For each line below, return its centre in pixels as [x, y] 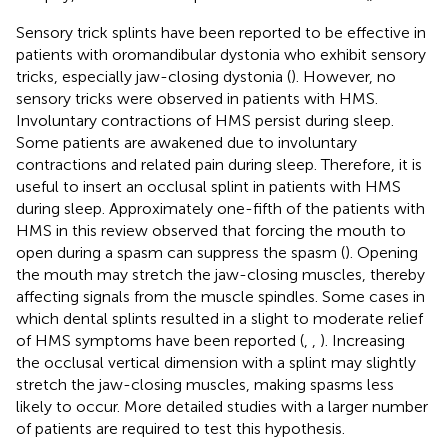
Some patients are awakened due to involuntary [186, 142]
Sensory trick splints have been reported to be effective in [221, 32]
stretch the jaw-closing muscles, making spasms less [205, 384]
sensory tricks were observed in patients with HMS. [197, 98]
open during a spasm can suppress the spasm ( [180, 252]
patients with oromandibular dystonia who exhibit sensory [221, 54]
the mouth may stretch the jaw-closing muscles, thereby [220, 274]
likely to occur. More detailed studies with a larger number [222, 406]
